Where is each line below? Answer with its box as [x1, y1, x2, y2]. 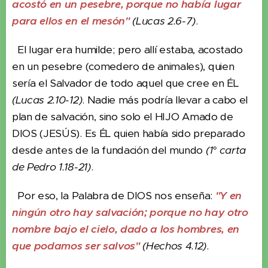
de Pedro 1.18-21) [12, 160, 91, 174]
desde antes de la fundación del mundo [12, 144, 206, 157]
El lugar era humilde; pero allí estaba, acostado [12, 43, 243, 57]
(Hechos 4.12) [139, 239, 207, 253]
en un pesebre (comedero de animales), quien [12, 60, 234, 74]
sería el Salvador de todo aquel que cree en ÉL [12, 77, 239, 90]
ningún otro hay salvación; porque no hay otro [12, 206, 248, 220]
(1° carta [205, 144, 246, 157]
